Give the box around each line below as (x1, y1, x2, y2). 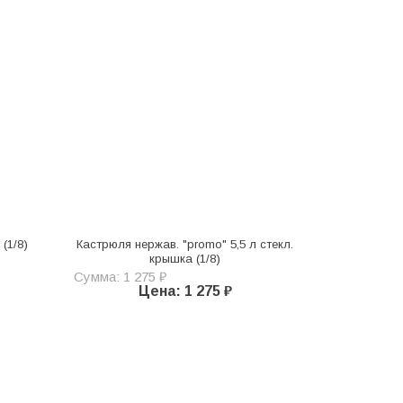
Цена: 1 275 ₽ (138, 282, 232, 299)
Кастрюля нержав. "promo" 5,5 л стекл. (76, 237, 294, 251)
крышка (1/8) (149, 251, 221, 265)
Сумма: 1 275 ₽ (73, 268, 166, 284)
